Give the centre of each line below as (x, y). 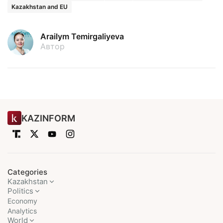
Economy (22, 201)
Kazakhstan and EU (40, 6)
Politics (20, 191)
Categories (27, 172)
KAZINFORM (48, 118)
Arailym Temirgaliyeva (82, 36)
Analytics (22, 211)
